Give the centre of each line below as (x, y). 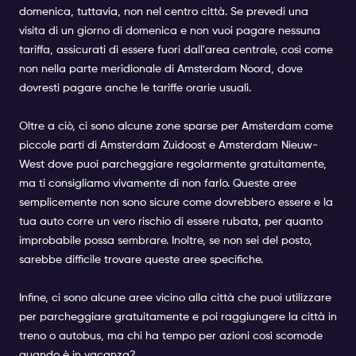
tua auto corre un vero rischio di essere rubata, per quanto (171, 222)
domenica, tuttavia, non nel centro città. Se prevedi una (164, 12)
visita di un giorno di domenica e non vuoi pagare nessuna (170, 31)
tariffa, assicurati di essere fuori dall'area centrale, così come (176, 50)
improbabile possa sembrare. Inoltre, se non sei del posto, (166, 241)
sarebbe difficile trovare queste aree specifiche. (141, 260)
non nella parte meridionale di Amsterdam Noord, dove (161, 69)
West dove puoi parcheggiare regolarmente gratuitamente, (173, 164)
